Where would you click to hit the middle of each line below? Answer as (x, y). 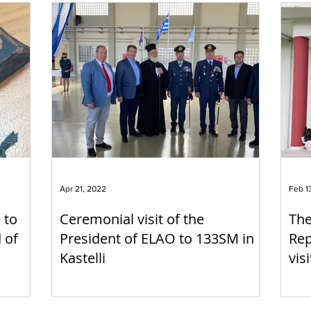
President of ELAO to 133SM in (157, 238)
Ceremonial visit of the (132, 219)
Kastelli (83, 258)
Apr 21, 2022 (83, 188)
